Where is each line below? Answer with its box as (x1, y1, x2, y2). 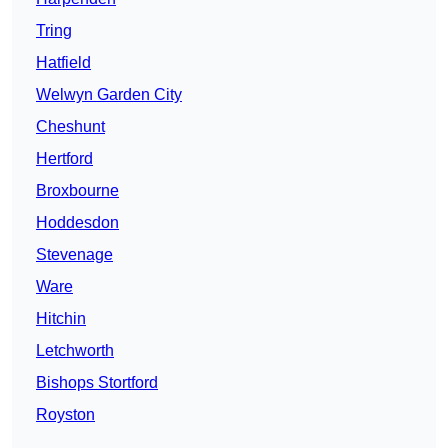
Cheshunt (36, 118, 105, 136)
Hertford (36, 150, 93, 168)
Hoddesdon (36, 214, 119, 232)
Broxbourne (36, 182, 119, 200)
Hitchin (36, 310, 86, 328)
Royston (36, 406, 95, 424)
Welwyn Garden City (36, 86, 182, 104)
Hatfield (36, 54, 91, 72)
